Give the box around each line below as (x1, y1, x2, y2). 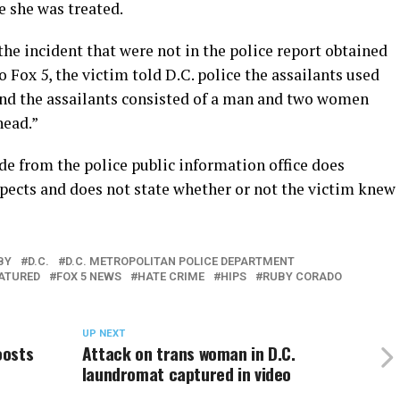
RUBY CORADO (262, 270, 342, 283)
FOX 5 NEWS (56, 270, 121, 283)
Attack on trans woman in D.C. (81, 340, 296, 366)
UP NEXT (81, 328, 125, 339)
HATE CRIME (137, 270, 204, 283)
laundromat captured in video (81, 361, 292, 387)
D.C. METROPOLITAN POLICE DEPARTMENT (65, 254, 295, 268)
